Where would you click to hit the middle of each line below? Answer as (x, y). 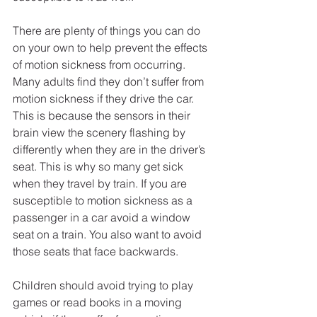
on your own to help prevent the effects (111, 48)
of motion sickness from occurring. (100, 65)
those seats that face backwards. (96, 252)
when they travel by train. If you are (101, 184)
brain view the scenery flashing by (100, 133)
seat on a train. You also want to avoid (109, 235)
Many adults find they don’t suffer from (110, 82)
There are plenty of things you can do (108, 31)
